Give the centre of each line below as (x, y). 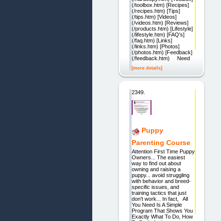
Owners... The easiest (158, 158)
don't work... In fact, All (160, 199)
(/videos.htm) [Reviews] (160, 23)
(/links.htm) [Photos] (155, 47)
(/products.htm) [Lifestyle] (162, 29)
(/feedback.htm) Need (161, 58)
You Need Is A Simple (157, 205)
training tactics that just (159, 193)
